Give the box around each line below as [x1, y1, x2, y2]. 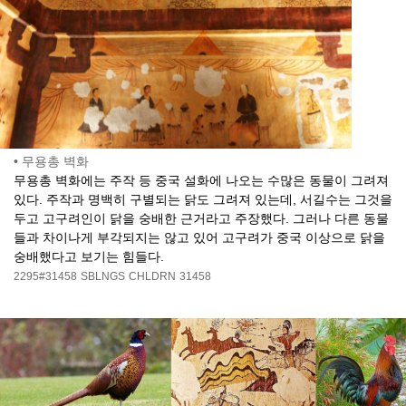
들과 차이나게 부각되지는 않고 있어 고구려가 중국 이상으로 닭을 [14, 230, 385, 246]
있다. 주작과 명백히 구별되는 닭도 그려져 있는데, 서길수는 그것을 [14, 192, 392, 208]
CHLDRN [129, 271, 176, 283]
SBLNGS [81, 271, 125, 283]
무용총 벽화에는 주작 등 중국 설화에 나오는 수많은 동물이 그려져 [14, 173, 389, 188]
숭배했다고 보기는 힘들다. [14, 249, 164, 265]
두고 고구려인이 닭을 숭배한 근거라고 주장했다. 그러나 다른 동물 [14, 211, 389, 227]
